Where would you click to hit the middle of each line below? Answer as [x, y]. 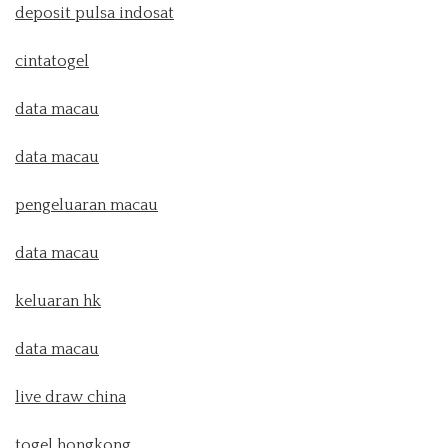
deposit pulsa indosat [94, 12]
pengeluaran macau [86, 204]
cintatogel [52, 60]
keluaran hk [58, 300]
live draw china [70, 396]
